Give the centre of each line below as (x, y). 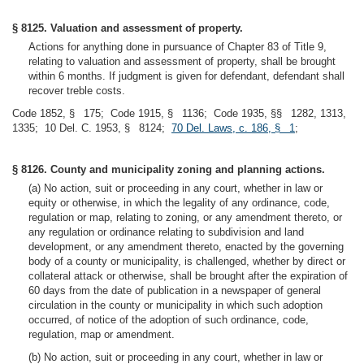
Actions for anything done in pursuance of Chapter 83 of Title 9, (178, 47)
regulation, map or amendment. (102, 334)
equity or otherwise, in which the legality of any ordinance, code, (179, 203)
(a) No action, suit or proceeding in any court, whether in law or (175, 188)
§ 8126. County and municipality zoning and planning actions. (169, 169)
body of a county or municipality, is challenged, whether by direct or (187, 261)
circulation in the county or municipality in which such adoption (175, 305)
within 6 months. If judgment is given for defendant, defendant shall (186, 76)
